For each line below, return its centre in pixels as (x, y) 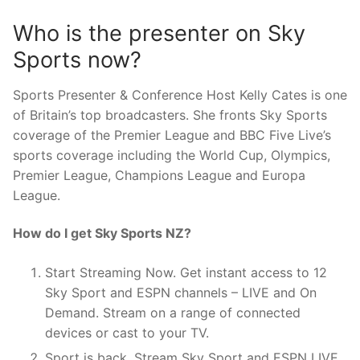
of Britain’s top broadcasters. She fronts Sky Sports (170, 115)
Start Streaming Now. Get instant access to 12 (186, 273)
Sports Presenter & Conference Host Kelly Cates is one (180, 94)
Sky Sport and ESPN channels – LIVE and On (181, 293)
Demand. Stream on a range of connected (173, 313)
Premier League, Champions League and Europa (159, 175)
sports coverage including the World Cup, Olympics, (172, 155)
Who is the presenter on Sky (159, 33)
